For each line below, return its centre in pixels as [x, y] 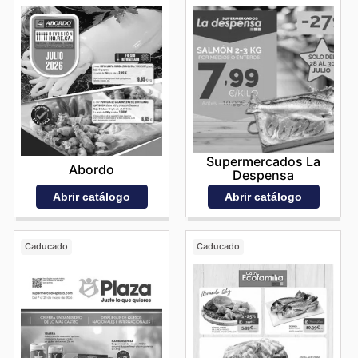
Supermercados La [263, 162]
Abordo [91, 169]
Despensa [263, 175]
